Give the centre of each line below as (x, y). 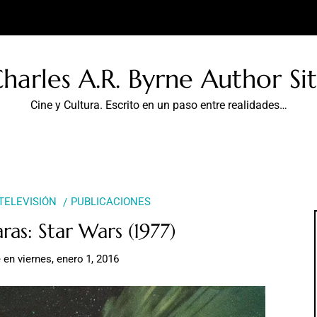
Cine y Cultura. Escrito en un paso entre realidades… (158, 105)
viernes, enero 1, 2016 (68, 259)
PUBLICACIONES (110, 202)
